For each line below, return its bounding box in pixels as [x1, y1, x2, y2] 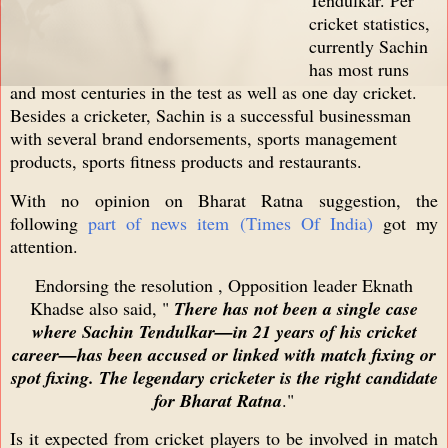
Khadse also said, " [30, 295, 174, 320]
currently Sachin [309, 33, 428, 58]
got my [372, 210, 439, 235]
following [10, 210, 89, 235]
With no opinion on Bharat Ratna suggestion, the [10, 187, 438, 212]
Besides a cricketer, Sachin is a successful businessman [10, 102, 411, 127]
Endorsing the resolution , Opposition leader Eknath [35, 272, 413, 297]
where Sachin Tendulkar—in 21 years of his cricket [31, 318, 417, 344]
